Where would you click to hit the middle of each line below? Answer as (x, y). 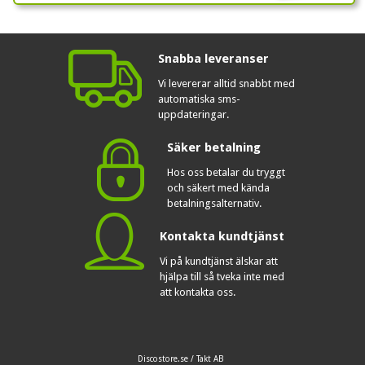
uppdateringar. (193, 114)
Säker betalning (214, 147)
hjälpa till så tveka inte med (222, 276)
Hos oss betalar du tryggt (226, 172)
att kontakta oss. (198, 292)
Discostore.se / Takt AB (181, 358)
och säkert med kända (218, 187)
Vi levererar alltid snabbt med (226, 83)
